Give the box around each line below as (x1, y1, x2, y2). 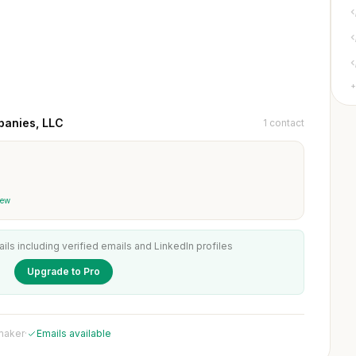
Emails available (37, 327, 111, 339)
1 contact (263, 117, 304, 129)
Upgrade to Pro (27, 265, 100, 277)
